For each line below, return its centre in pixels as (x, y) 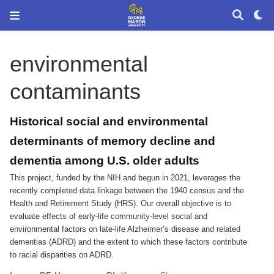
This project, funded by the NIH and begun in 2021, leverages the (125, 178)
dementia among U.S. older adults (105, 160)
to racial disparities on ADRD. (62, 255)
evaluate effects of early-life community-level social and (109, 216)
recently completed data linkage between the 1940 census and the (127, 191)
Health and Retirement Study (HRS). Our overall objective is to (121, 203)
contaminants (76, 92)
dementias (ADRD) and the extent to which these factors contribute (129, 242)
